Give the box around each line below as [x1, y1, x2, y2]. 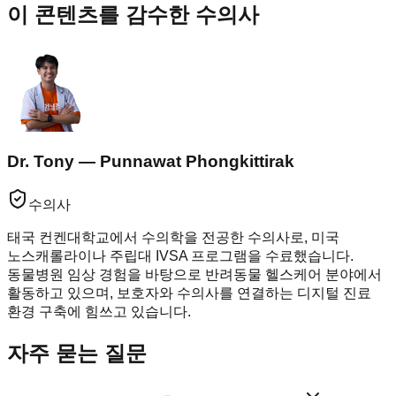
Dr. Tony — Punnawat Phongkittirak [7, 152, 294, 171]
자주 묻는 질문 [7, 340, 147, 365]
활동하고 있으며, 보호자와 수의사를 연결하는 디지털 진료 [7, 285, 371, 301]
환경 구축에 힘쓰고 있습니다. [7, 303, 191, 319]
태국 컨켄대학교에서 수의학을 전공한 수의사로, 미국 [7, 229, 339, 245]
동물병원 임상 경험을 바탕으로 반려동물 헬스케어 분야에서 [7, 266, 382, 282]
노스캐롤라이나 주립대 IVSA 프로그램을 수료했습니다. [7, 247, 354, 263]
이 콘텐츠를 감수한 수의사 [7, 3, 259, 27]
